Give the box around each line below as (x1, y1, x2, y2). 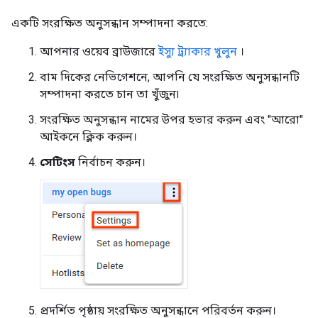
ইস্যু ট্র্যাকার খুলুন (158, 45, 237, 59)
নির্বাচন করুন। (75, 155, 146, 170)
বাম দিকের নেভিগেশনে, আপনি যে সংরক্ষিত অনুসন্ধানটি (40, 70, 300, 84)
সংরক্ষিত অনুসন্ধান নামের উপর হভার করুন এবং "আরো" (40, 113, 303, 127)
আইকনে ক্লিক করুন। (40, 130, 137, 144)
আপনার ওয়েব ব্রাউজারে (40, 45, 158, 59)
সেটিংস (40, 155, 75, 170)
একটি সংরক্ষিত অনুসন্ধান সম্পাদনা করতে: (11, 16, 208, 31)
